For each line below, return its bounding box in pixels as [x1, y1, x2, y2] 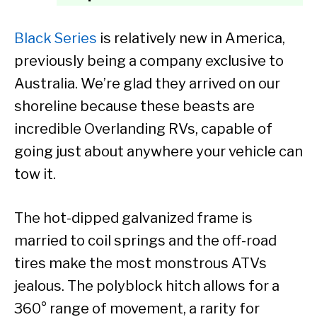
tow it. [14, 166, 56, 183]
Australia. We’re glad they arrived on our [14, 75, 280, 93]
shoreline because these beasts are [14, 98, 255, 115]
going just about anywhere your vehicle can [14, 143, 303, 161]
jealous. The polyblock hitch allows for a [14, 277, 279, 295]
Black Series [14, 30, 97, 47]
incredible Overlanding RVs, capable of [14, 120, 272, 138]
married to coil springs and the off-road [14, 232, 277, 250]
